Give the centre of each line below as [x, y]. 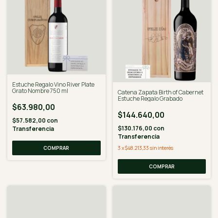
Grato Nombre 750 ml [40, 91]
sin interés [161, 148]
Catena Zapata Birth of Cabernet [160, 92]
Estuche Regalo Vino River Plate [53, 84]
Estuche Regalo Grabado [150, 99]
